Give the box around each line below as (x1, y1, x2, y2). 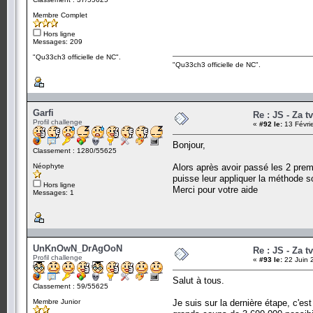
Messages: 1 (33, 188, 74, 196)
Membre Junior (33, 297, 80, 305)
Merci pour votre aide (173, 184, 258, 195)
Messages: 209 (33, 37, 82, 45)
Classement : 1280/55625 (33, 146, 117, 154)
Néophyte (33, 161, 64, 170)
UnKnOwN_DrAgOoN (33, 242, 122, 254)
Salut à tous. (173, 275, 224, 286)
